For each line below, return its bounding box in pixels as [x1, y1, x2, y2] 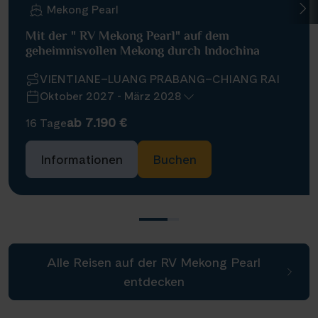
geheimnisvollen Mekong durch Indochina [26, 41, 260, 62]
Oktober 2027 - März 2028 [40, 89, 182, 103]
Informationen [40, 151, 123, 167]
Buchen [153, 151, 197, 167]
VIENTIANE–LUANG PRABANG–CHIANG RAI [40, 72, 280, 86]
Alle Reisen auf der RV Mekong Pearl [47, 254, 261, 270]
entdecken [123, 273, 185, 289]
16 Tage [26, 116, 67, 130]
